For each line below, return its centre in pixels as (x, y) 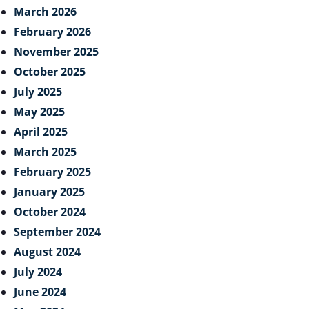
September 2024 (57, 231)
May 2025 (39, 111)
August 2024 (47, 251)
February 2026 (52, 31)
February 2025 (52, 171)
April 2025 (41, 131)
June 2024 (40, 291)
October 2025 (50, 71)
